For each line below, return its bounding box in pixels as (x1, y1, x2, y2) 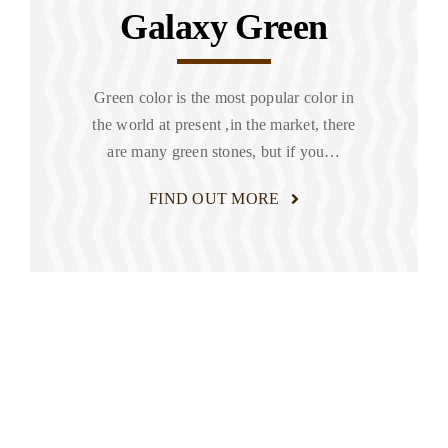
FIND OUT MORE (149, 190, 280, 208)
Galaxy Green (120, 7, 328, 48)
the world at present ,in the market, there (92, 116, 356, 134)
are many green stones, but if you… (107, 143, 341, 161)
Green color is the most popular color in (94, 89, 354, 107)
